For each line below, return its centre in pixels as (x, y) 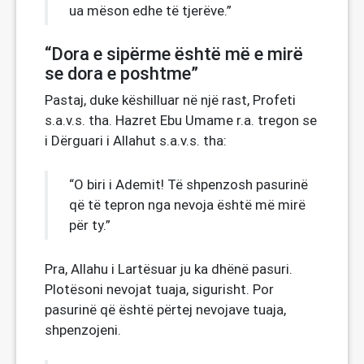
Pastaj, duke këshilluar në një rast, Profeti (170, 100)
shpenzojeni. (83, 330)
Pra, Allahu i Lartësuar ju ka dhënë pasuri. (169, 269)
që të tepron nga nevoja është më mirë (187, 205)
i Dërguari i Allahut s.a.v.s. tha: (136, 141)
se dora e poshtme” (121, 74)
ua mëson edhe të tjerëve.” (150, 11)
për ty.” (90, 225)
